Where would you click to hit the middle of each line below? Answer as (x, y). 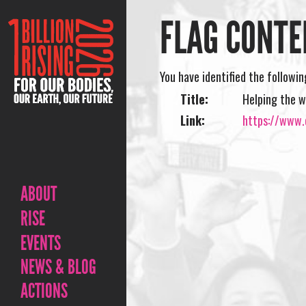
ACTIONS (44, 291)
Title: (195, 99)
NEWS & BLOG (58, 267)
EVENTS (41, 243)
